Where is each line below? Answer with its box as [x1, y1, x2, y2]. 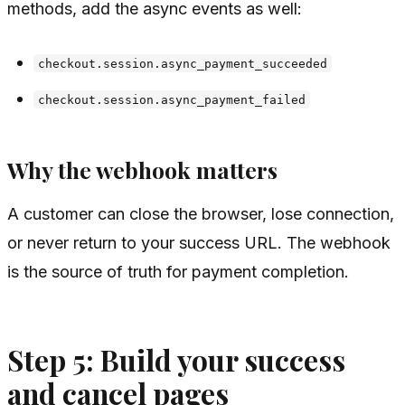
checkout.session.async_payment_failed [38, 92, 306, 107]
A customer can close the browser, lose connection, [7, 203, 394, 223]
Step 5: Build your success [7, 340, 345, 379]
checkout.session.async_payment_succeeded [38, 56, 328, 71]
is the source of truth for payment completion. [7, 261, 349, 281]
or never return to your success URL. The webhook [7, 232, 391, 252]
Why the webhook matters [7, 155, 278, 185]
